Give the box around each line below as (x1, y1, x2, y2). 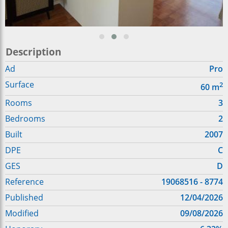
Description (6, 45, 61, 59)
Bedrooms (5, 113, 45, 125)
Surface (5, 79, 34, 90)
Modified (5, 208, 39, 219)
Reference (5, 176, 44, 188)
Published (5, 192, 43, 204)
